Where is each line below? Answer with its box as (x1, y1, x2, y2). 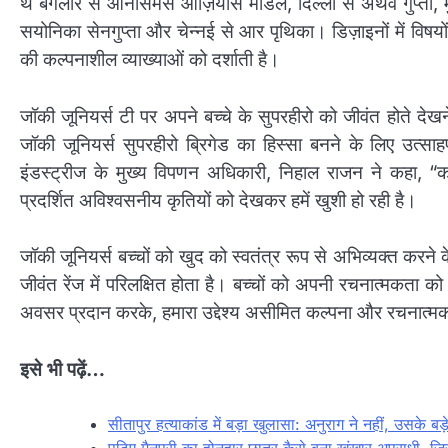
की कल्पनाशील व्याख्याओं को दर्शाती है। (20, 48, 280, 72)
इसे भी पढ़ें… (20, 357, 105, 381)
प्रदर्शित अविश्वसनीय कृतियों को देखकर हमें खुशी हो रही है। (20, 188, 417, 212)
